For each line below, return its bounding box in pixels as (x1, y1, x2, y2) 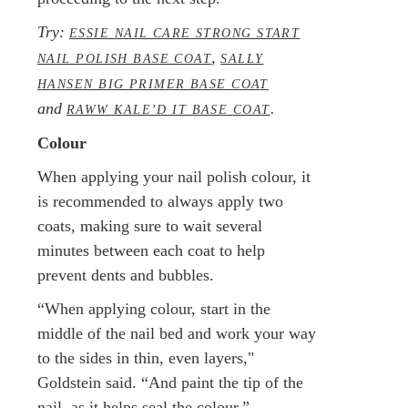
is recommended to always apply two (37, 191, 283, 210)
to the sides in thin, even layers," (37, 348, 254, 367)
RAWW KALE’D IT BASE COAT (66, 101, 270, 117)
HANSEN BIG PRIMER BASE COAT (37, 76, 269, 91)
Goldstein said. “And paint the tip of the (37, 372, 303, 392)
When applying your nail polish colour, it (37, 167, 311, 186)
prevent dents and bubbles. (37, 265, 214, 284)
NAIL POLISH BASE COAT (37, 50, 212, 66)
